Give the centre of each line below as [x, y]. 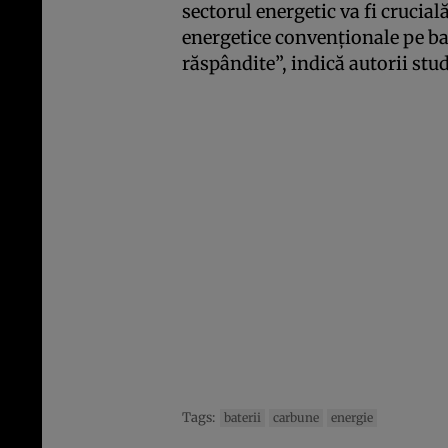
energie [352, 418]
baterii [242, 418]
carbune [296, 418]
